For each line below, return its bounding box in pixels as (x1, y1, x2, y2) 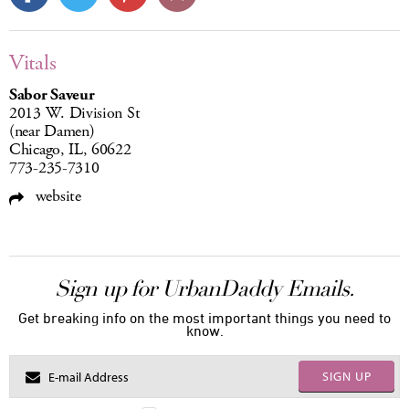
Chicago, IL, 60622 (9, 139, 131, 162)
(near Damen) (9, 121, 95, 143)
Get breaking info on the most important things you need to (18, 309, 391, 327)
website (31, 185, 81, 208)
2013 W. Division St (9, 102, 141, 125)
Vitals (9, 48, 57, 79)
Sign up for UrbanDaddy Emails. (55, 275, 354, 303)
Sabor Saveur (9, 84, 95, 107)
